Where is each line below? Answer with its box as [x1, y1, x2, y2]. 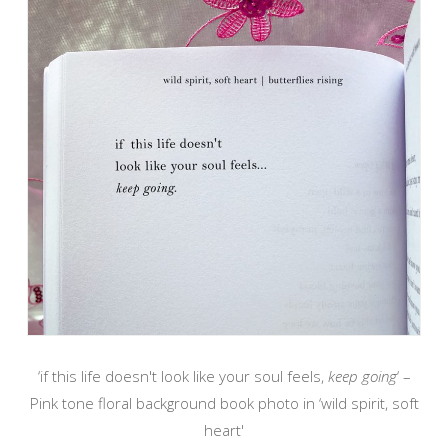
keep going [327, 366, 397, 387]
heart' [204, 420, 244, 441]
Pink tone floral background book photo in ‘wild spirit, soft [29, 393, 419, 414]
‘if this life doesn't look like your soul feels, [37, 366, 328, 387]
